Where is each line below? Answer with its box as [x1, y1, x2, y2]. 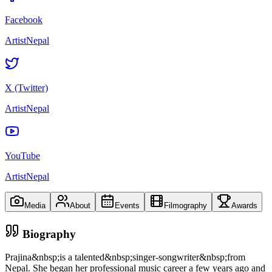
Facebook [5, 14, 42, 25]
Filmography [164, 200, 207, 210]
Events [115, 200, 140, 210]
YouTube [5, 150, 40, 161]
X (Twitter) [5, 82, 48, 93]
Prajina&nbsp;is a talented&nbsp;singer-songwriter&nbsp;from [5, 252, 245, 263]
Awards [231, 200, 257, 210]
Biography [19, 227, 76, 240]
